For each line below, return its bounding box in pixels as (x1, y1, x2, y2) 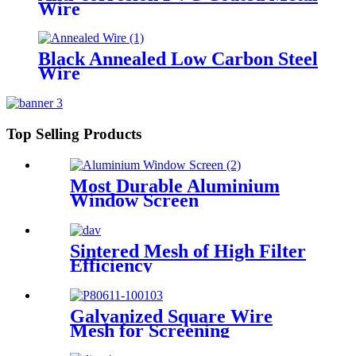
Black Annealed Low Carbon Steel (38, 48, 318, 70)
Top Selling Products (6, 126, 141, 143)
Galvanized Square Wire (70, 305, 273, 327)
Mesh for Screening (70, 319, 230, 341)
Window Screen (70, 189, 199, 211)
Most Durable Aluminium (70, 175, 280, 196)
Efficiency (70, 254, 153, 276)
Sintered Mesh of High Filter (70, 240, 306, 261)
